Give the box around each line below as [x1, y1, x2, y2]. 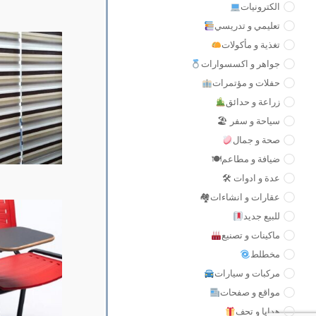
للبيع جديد [243, 209, 280, 222]
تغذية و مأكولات [221, 38, 280, 51]
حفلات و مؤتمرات [212, 76, 280, 89]
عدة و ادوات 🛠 [222, 171, 280, 184]
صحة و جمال [233, 133, 280, 146]
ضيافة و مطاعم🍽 [212, 152, 280, 165]
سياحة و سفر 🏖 [217, 114, 280, 127]
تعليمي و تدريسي [214, 19, 280, 32]
